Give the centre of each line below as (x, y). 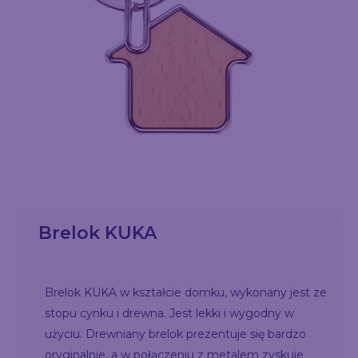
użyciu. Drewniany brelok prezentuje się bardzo (175, 334)
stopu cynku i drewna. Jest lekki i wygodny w (169, 313)
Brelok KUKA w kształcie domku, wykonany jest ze (186, 292)
